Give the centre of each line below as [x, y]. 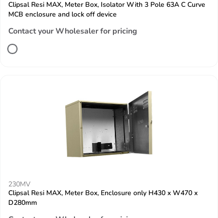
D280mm [23, 203]
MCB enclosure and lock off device [63, 14]
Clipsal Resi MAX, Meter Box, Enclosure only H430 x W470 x [103, 193]
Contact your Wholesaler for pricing [73, 31]
